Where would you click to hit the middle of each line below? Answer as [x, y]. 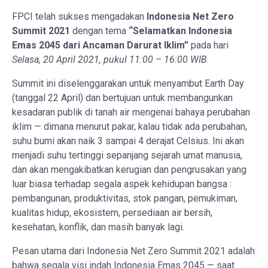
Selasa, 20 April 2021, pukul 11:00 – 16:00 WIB [109, 59]
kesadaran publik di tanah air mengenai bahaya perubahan [131, 112]
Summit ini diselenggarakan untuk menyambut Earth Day [128, 83]
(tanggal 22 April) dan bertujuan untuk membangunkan [122, 98]
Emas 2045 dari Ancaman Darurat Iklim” [100, 45]
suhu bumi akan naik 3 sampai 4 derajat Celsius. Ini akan [128, 141]
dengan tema [99, 31]
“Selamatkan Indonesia [180, 31]
